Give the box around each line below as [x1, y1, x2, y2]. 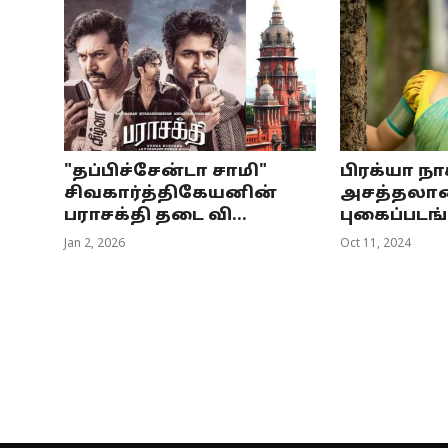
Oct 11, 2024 [339, 237, 411, 252]
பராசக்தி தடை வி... [64, 206, 247, 227]
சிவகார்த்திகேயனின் [64, 184, 277, 205]
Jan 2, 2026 [64, 237, 125, 252]
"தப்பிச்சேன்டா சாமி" [64, 162, 267, 183]
